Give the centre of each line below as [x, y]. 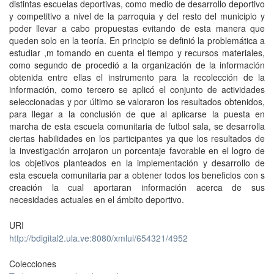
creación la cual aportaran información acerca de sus [137, 187]
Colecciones [33, 264]
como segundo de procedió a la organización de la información [137, 65]
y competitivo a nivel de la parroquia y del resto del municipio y [137, 16]
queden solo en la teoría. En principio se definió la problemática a [137, 40]
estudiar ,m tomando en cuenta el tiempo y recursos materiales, [137, 53]
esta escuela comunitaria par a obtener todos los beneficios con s [137, 175]
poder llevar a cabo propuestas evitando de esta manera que [137, 28]
